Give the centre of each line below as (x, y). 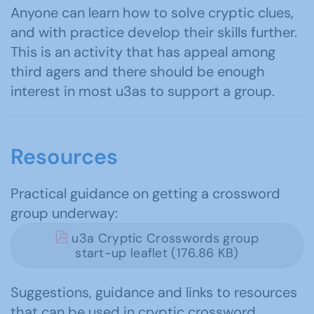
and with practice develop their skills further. (154, 33)
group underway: (64, 213)
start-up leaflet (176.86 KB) (157, 253)
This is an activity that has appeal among (143, 52)
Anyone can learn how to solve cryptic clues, (152, 13)
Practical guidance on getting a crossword (145, 194)
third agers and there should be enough (138, 72)
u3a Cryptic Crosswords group (163, 239)
